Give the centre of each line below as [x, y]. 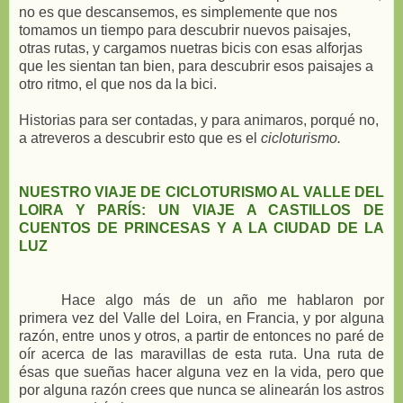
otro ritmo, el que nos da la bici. [118, 84]
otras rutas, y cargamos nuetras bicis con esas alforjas [191, 48]
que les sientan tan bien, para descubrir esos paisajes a [196, 66]
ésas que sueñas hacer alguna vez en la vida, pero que [201, 372]
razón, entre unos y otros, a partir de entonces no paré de [201, 336]
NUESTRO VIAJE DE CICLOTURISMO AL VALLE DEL [201, 192]
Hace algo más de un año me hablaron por [223, 300]
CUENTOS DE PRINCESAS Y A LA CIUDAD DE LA [201, 228]
